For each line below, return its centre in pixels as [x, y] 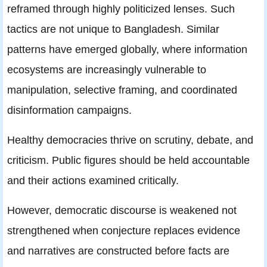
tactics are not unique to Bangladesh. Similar [113, 29]
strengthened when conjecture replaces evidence [124, 231]
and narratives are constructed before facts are [118, 251]
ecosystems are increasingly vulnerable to [107, 70]
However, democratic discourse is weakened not [122, 210]
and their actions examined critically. [93, 181]
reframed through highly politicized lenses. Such [121, 9]
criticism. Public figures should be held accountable [128, 160]
